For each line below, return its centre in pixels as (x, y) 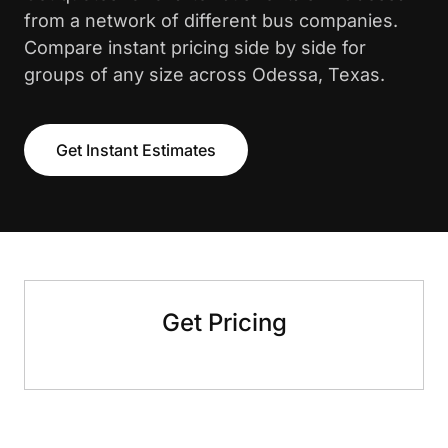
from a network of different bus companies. (211, 20)
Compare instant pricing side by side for (195, 47)
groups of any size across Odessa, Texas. (204, 74)
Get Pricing (224, 322)
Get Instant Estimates (136, 150)
